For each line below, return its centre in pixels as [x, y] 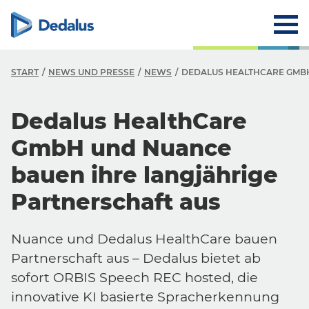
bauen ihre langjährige [144, 175]
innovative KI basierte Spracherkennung [145, 297]
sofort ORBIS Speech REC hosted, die [134, 277]
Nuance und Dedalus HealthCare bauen [144, 239]
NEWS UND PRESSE [91, 72]
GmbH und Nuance [121, 148]
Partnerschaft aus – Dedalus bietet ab [136, 258]
